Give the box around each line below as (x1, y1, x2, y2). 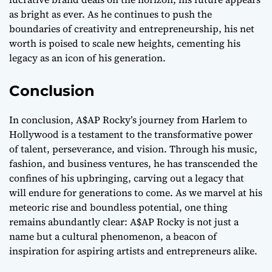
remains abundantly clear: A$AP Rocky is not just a (9, 215, 239, 229)
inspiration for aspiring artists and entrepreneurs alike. (9, 244, 257, 258)
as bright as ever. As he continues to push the (9, 7, 212, 21)
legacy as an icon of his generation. (9, 51, 166, 65)
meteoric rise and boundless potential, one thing (9, 200, 228, 214)
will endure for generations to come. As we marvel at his (9, 186, 262, 200)
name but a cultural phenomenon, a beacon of (9, 229, 217, 243)
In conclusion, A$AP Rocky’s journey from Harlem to (9, 113, 247, 127)
